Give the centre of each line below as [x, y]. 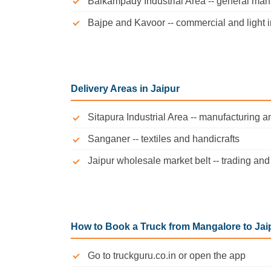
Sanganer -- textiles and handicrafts [164, 139]
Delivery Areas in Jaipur [125, 88]
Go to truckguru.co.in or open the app [167, 255]
